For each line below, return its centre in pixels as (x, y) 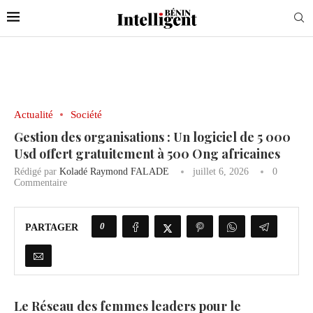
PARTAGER (52, 228)
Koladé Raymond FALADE (114, 172)
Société (86, 115)
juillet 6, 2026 (221, 172)
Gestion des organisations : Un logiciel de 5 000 (152, 137)
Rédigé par (37, 172)
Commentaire (41, 183)
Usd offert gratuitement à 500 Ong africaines (147, 154)
